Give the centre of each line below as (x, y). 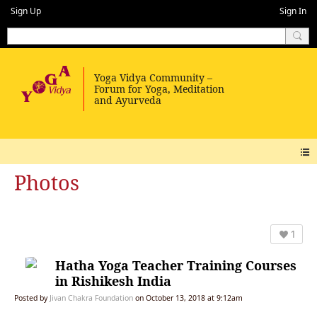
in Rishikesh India (113, 281)
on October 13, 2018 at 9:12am (188, 298)
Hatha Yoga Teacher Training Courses (176, 265)
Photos (47, 183)
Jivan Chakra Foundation (91, 298)
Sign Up (26, 11)
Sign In (293, 11)
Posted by (32, 298)
